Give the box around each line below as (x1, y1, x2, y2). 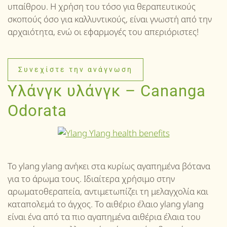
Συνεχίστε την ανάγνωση (18, 65, 133, 73)
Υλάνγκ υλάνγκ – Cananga (8, 82, 206, 100)
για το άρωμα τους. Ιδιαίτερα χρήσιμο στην (8, 172, 175, 184)
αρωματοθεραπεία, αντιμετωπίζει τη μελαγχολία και (8, 185, 208, 197)
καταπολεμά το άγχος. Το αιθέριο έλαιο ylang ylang (8, 198, 204, 210)
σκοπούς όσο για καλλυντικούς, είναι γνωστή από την (8, 13, 212, 25)
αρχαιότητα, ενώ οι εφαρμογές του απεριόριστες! (8, 25, 199, 37)
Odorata (8, 101, 67, 120)
